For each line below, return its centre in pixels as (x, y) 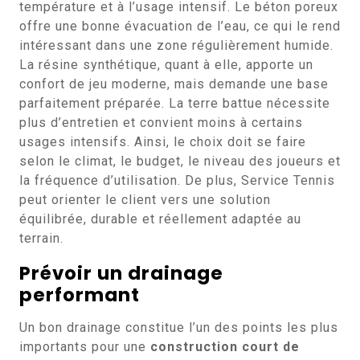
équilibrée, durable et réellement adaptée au (160, 219)
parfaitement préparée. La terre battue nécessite (175, 103)
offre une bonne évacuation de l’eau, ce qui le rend (180, 26)
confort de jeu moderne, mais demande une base (174, 84)
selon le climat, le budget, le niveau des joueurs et (180, 161)
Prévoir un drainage (121, 273)
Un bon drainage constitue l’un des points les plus (179, 327)
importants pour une (85, 347)
